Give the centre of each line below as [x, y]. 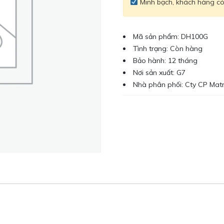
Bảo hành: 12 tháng [165, 60]
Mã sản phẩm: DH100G [171, 36]
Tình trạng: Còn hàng [168, 48]
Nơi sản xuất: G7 [159, 72]
